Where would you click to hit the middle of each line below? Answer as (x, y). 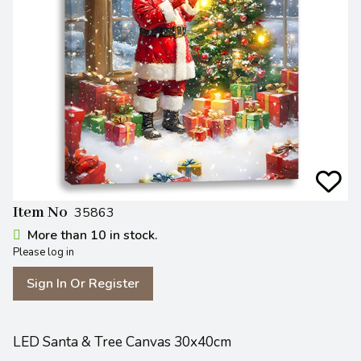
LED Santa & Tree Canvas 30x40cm (122, 342)
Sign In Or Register (83, 284)
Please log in (44, 252)
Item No (40, 213)
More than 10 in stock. (93, 235)
